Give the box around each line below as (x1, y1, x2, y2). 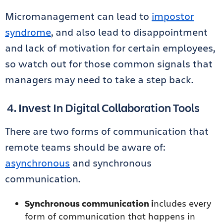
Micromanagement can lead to (5, 9, 152, 23)
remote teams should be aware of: (5, 140, 166, 154)
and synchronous (70, 156, 152, 169)
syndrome (5, 25, 51, 39)
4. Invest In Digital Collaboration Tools (5, 100, 200, 115)
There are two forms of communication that (5, 124, 209, 138)
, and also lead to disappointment (51, 25, 208, 39)
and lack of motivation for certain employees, (5, 41, 215, 55)
